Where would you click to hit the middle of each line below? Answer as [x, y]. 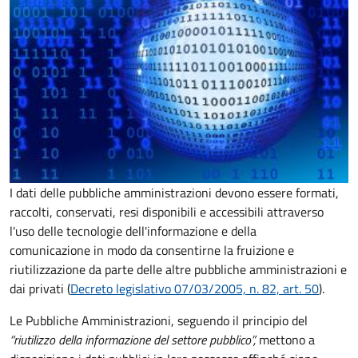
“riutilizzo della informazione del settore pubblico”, [134, 340]
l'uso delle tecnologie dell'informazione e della [133, 231]
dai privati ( [40, 289]
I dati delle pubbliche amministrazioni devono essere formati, [174, 193]
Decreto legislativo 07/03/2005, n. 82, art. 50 [195, 289]
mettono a [287, 340]
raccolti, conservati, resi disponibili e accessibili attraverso [167, 212]
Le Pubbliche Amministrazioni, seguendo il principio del [159, 321]
